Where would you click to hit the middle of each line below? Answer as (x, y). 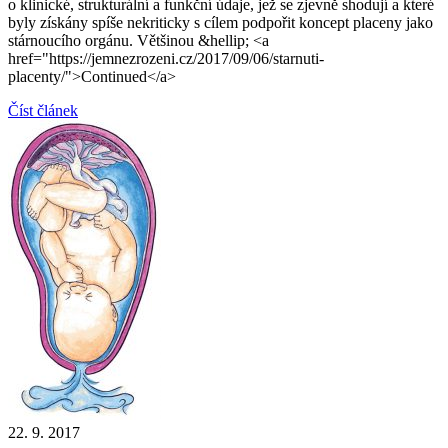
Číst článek (43, 111)
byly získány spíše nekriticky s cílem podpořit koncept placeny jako (220, 23)
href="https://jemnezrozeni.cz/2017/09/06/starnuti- (166, 59)
